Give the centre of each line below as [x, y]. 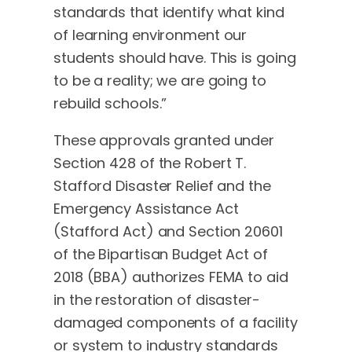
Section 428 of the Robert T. [150, 163]
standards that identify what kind [169, 12]
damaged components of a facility [176, 322]
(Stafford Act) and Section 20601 [168, 231]
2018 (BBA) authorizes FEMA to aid [171, 277]
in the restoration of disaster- [157, 299]
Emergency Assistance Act [146, 208]
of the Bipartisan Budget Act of [161, 254]
